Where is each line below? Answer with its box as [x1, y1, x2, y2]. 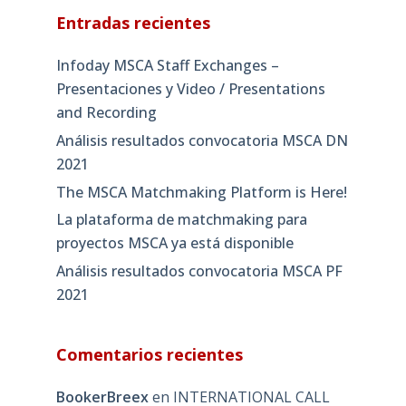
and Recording [55, 102, 157, 122]
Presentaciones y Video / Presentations [55, 79, 325, 99]
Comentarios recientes [55, 343, 243, 366]
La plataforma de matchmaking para [55, 209, 307, 230]
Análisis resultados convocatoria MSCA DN [55, 130, 348, 150]
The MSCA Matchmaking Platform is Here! [55, 181, 347, 202]
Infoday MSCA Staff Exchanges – [55, 55, 279, 75]
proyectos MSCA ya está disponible [55, 233, 294, 254]
